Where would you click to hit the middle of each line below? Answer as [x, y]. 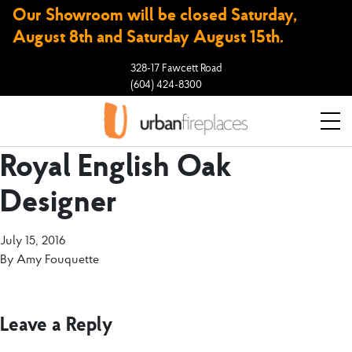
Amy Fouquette [58, 258]
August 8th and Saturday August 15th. [148, 36]
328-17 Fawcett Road [176, 68]
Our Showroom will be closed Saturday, [154, 14]
